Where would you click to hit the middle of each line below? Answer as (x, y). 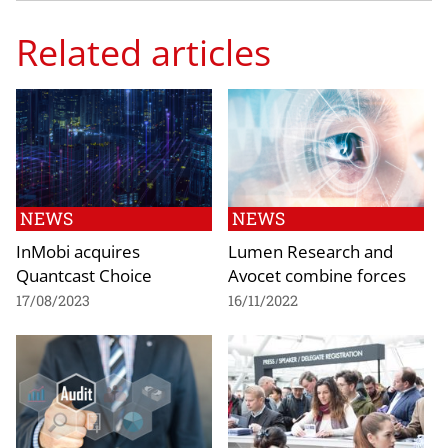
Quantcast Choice (84, 274)
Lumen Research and (310, 250)
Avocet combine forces (317, 274)
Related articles (143, 51)
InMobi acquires (78, 250)
